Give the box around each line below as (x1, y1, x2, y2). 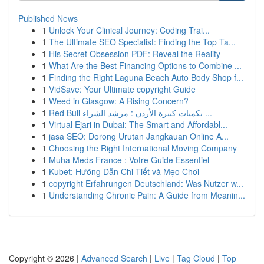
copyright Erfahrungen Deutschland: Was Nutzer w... (49, 177, 243, 189)
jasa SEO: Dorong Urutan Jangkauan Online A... (49, 130, 229, 142)
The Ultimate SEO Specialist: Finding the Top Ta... (49, 36, 236, 48)
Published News (18, 12, 78, 24)
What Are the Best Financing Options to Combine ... (49, 60, 242, 71)
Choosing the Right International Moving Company (49, 142, 237, 154)
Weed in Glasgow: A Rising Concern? (49, 95, 189, 107)
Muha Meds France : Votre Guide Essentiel (49, 154, 209, 166)
